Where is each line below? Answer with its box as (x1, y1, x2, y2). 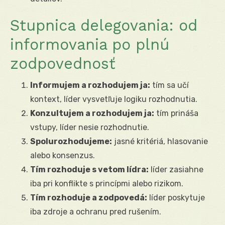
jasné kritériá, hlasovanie (112, 136, 208, 146)
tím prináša (154, 108, 198, 118)
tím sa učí (150, 80, 189, 90)
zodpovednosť (10, 54, 116, 72)
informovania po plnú (10, 35, 169, 53)
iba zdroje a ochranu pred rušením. (30, 206, 161, 216)
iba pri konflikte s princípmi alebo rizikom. (30, 178, 183, 188)
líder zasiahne (149, 164, 203, 174)
